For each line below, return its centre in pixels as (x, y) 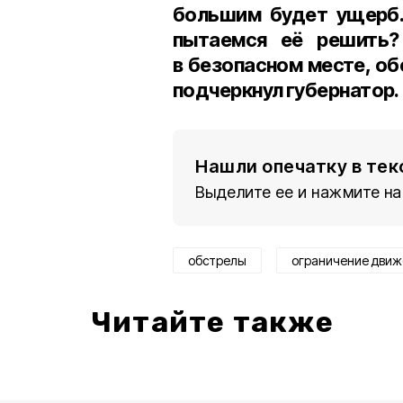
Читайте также (213, 322)
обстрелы (217, 260)
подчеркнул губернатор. (286, 90)
